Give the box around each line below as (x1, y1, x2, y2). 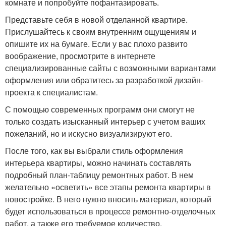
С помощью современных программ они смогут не (5, 103, 195, 116)
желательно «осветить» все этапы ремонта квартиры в (5, 181, 211, 193)
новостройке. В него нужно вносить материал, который (5, 193, 211, 205)
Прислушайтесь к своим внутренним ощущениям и (5, 26, 196, 38)
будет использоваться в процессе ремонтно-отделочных (5, 205, 215, 217)
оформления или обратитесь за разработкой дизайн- (5, 74, 203, 86)
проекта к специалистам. (5, 86, 98, 98)
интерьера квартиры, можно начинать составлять (5, 157, 191, 169)
